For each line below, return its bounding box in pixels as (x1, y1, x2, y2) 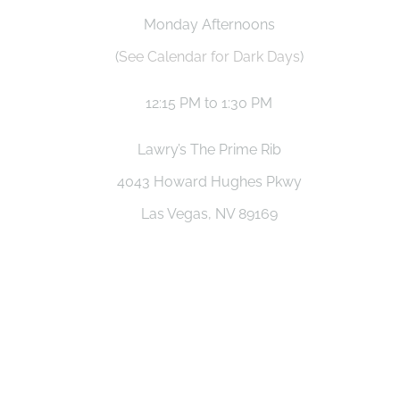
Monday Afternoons (143, 16, 275, 33)
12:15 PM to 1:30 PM (146, 95, 272, 112)
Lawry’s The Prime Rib (137, 141, 281, 158)
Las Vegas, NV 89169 (140, 205, 278, 222)
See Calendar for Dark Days (118, 48, 300, 65)
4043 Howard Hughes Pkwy (116, 173, 302, 190)
